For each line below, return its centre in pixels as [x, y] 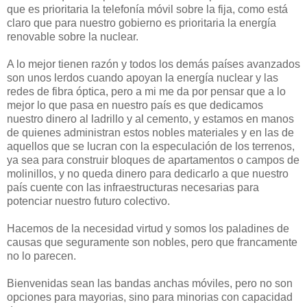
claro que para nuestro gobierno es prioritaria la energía [142, 23]
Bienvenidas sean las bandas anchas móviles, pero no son [150, 283]
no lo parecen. [41, 256]
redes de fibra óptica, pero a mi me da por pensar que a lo [146, 91]
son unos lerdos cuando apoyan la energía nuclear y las [143, 77]
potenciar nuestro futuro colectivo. [88, 201]
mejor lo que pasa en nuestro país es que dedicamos [135, 105]
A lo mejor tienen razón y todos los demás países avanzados [153, 64]
